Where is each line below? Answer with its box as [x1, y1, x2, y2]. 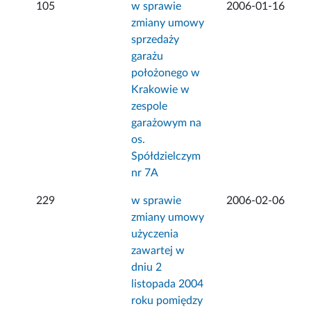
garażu [131, 51, 164, 62]
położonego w [131, 67, 201, 79]
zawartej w [131, 245, 185, 257]
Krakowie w [131, 84, 190, 96]
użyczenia [131, 228, 179, 240]
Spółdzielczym [131, 151, 201, 162]
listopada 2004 [131, 278, 204, 290]
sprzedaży [131, 34, 180, 46]
